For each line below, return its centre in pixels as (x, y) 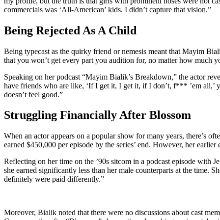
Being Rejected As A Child (70, 30)
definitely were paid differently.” (54, 179)
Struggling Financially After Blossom (97, 115)
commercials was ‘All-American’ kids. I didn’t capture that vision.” (108, 9)
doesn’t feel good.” (33, 94)
